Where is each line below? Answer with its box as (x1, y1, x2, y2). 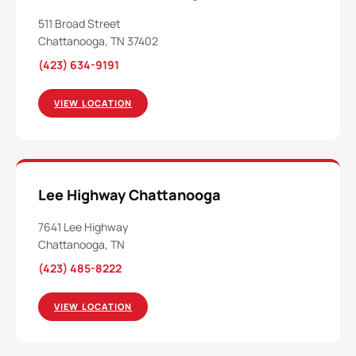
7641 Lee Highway (38, 219, 128, 234)
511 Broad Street (38, 15, 121, 31)
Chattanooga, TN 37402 (38, 33, 158, 48)
